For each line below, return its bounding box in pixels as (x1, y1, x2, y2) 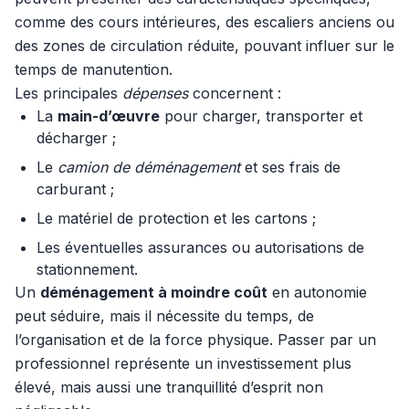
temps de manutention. (15, 60, 173, 79)
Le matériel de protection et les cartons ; (37, 209, 316, 227)
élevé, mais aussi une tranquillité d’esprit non (15, 378, 323, 396)
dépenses (122, 84, 188, 102)
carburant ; (37, 180, 114, 198)
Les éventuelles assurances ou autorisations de (37, 238, 364, 257)
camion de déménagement (58, 158, 240, 176)
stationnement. (37, 260, 138, 278)
